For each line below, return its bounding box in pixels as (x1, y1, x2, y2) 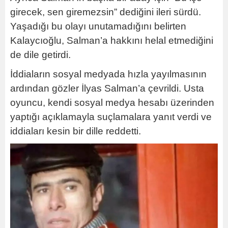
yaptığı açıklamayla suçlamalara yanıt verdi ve (10, 111, 212, 123)
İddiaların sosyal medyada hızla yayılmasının (10, 69, 207, 80)
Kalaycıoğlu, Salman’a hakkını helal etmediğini (10, 35, 213, 46)
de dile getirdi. (10, 49, 71, 61)
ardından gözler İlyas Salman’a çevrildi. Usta (10, 83, 204, 94)
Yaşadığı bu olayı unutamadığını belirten (10, 21, 186, 32)
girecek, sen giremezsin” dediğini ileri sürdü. (10, 7, 201, 18)
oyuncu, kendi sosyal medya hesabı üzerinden (10, 97, 214, 108)
